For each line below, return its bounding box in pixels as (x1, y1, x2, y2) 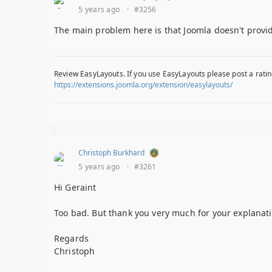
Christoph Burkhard (78, 148, 144, 158)
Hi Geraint (54, 182, 97, 194)
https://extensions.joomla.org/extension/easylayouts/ (54, 80, 233, 90)
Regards (54, 233, 89, 245)
